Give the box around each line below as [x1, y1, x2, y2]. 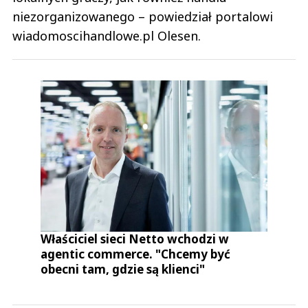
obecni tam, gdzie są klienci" [41, 261, 206, 278]
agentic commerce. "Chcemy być [41, 246, 231, 263]
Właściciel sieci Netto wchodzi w [41, 231, 230, 247]
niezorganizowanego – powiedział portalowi [12, 8, 273, 25]
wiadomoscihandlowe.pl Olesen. [12, 27, 201, 45]
